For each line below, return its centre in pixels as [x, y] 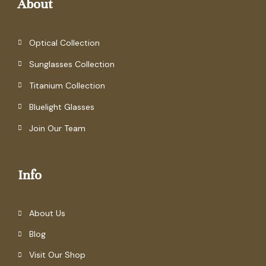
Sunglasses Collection [72, 64]
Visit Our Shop [57, 255]
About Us [47, 213]
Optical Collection [64, 42]
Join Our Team [57, 128]
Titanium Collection [67, 85]
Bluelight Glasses [61, 107]
